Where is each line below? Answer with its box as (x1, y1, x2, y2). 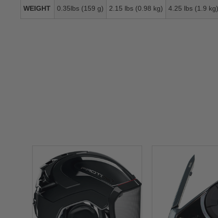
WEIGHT (23, 4, 51, 12)
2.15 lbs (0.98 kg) (109, 4, 163, 12)
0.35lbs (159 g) (57, 4, 104, 12)
